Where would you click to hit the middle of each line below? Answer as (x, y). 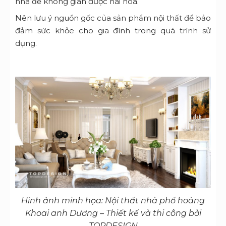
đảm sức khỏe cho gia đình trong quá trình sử (113, 30)
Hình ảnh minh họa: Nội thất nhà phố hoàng (113, 201)
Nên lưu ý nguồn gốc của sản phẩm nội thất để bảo (113, 18)
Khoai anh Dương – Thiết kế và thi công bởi (113, 213)
